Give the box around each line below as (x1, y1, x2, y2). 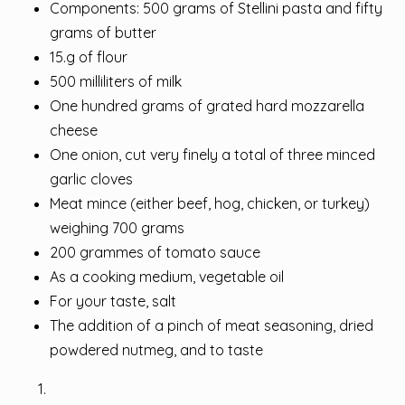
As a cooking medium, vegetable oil (50, 268, 284, 287)
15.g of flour (50, 48, 127, 67)
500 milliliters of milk (50, 72, 182, 91)
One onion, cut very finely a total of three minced (50, 146, 375, 165)
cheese (50, 121, 98, 140)
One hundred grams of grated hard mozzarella (50, 97, 364, 116)
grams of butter (50, 24, 156, 42)
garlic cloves (50, 170, 133, 189)
